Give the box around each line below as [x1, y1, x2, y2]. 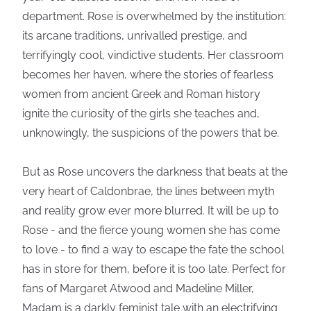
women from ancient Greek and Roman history [22, 87, 260, 101]
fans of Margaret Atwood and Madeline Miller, [22, 282, 254, 295]
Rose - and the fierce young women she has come [22, 224, 280, 237]
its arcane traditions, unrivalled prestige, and [22, 29, 247, 42]
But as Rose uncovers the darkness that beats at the [22, 165, 287, 178]
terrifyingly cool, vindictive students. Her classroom [22, 49, 284, 62]
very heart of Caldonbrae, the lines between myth [22, 185, 274, 198]
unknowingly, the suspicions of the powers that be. [22, 126, 279, 140]
